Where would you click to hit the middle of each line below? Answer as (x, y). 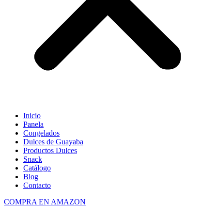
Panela (33, 124)
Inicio (32, 116)
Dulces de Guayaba (53, 142)
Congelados (41, 133)
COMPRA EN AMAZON (45, 202)
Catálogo (37, 168)
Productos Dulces (50, 150)
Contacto (37, 185)
